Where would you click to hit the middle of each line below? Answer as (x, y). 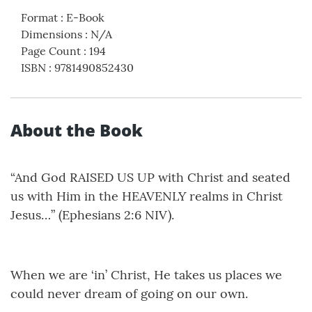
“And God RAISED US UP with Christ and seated (150, 177)
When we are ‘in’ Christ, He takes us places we (146, 274)
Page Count (51, 50)
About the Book (77, 130)
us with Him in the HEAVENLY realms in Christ (147, 196)
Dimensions (52, 34)
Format (39, 17)
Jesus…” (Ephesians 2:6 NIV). (92, 214)
